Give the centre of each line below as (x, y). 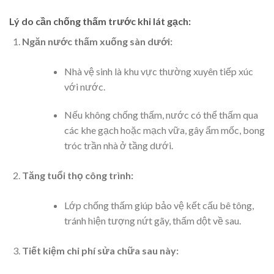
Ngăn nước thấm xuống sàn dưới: (97, 41)
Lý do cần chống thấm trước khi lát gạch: (100, 21)
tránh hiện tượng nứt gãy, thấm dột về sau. (152, 220)
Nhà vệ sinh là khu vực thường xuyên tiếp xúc (158, 71)
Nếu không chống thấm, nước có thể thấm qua (161, 114)
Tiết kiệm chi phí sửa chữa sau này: (100, 250)
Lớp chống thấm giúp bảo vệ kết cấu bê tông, (159, 205)
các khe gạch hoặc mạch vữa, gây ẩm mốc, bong (164, 130)
